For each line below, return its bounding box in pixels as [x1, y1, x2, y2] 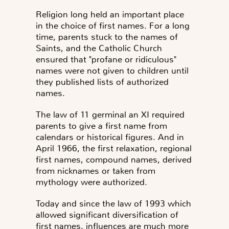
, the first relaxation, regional [77, 142, 192, 154]
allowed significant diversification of [36, 209, 178, 220]
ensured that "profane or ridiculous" [36, 53, 176, 65]
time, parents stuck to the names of [36, 31, 178, 42]
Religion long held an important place [36, 8, 184, 20]
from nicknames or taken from [36, 165, 155, 176]
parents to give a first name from [36, 120, 167, 131]
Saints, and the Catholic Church [36, 42, 162, 54]
